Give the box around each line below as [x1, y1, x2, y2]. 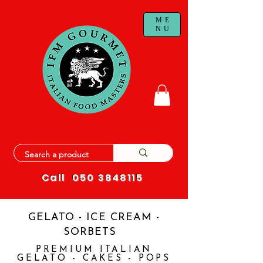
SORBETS [63, 226, 125, 238]
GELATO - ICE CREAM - [28, 211, 160, 223]
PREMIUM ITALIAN [35, 245, 153, 254]
